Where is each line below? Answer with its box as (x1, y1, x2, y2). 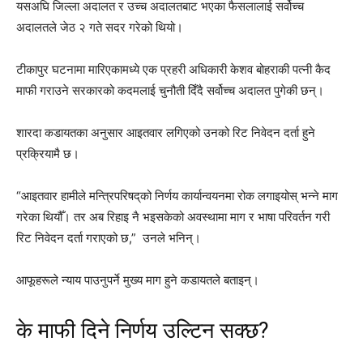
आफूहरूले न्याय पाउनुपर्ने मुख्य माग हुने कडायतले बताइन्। (16, 272, 259, 288)
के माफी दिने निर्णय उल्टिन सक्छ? (16, 318, 269, 344)
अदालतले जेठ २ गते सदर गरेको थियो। (16, 19, 183, 35)
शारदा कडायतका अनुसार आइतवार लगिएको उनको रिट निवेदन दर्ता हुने (16, 125, 315, 140)
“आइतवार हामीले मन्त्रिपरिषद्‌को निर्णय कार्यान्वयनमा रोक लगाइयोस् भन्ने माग (16, 188, 338, 203)
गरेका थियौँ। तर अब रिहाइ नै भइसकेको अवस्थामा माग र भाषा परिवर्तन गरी (16, 209, 330, 224)
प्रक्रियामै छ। (16, 146, 79, 161)
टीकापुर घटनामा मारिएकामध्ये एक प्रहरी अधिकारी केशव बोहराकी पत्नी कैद (16, 62, 331, 77)
